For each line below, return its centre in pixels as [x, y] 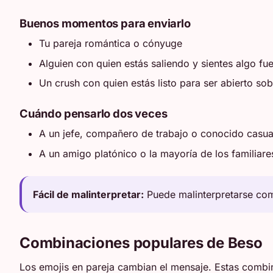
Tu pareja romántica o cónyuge [111, 44]
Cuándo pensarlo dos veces [94, 113]
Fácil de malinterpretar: [89, 194]
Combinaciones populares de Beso [141, 243]
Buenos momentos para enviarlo [105, 23]
